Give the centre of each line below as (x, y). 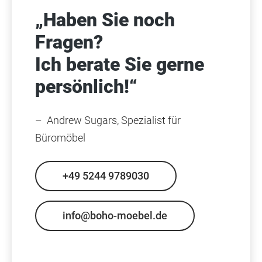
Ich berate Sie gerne (120, 64)
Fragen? (69, 42)
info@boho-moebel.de (115, 215)
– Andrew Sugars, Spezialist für (108, 120)
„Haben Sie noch (105, 20)
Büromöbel (60, 137)
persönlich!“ (86, 86)
